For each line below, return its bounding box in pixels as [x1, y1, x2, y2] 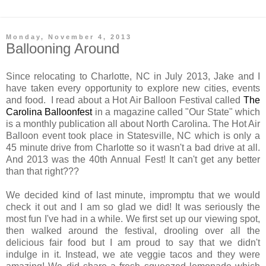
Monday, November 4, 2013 [6, 33, 132, 40]
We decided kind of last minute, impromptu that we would [6, 190, 260, 201]
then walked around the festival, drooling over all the [6, 226, 260, 236]
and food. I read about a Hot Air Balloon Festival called [6, 95, 243, 106]
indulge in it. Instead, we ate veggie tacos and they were [6, 249, 260, 260]
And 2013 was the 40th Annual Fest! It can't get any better [6, 154, 260, 165]
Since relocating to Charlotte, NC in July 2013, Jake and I [6, 71, 260, 82]
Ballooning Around [6, 40, 119, 56]
